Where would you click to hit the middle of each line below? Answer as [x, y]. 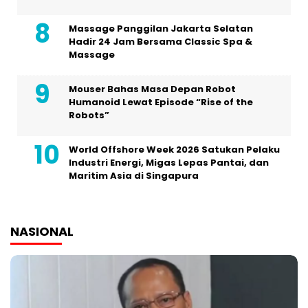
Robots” [89, 115]
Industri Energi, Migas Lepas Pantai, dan [169, 163]
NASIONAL [42, 231]
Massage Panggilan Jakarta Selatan [161, 29]
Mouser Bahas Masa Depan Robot [152, 89]
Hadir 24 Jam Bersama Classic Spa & [161, 42]
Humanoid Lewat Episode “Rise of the [161, 102]
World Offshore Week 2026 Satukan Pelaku [174, 150]
